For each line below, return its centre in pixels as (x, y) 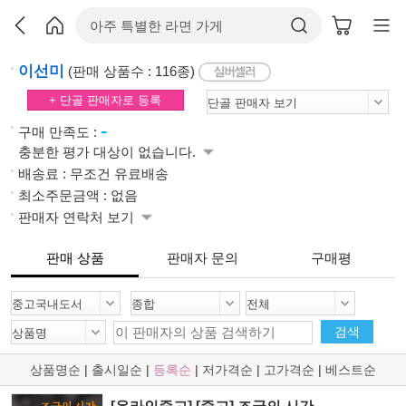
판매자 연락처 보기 (78, 217)
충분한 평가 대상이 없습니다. (109, 151)
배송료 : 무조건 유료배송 (93, 173)
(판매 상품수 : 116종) (131, 71)
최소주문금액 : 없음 (78, 195)
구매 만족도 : (59, 131)
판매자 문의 (203, 257)
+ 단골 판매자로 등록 (106, 100)
